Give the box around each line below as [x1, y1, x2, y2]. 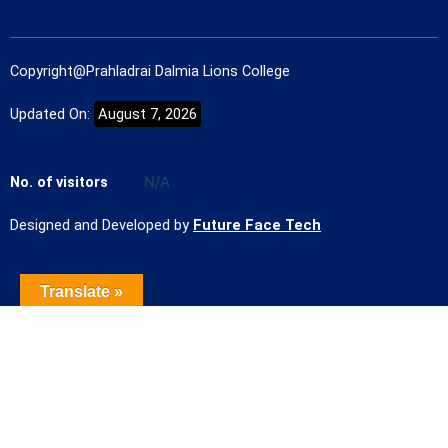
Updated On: [10, 104, 94, 123]
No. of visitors [10, 173, 108, 192]
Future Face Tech [193, 216, 321, 235]
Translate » [40, 283, 123, 300]
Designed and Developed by [10, 216, 193, 235]
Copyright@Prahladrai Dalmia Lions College [10, 61, 290, 80]
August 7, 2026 [98, 104, 197, 123]
